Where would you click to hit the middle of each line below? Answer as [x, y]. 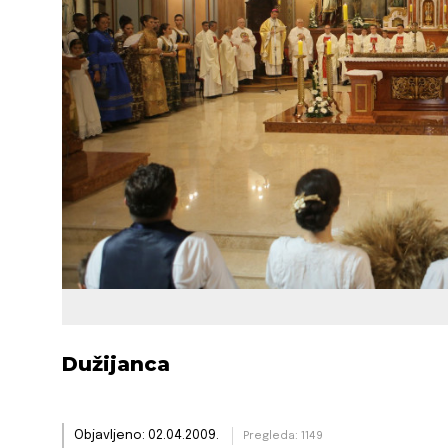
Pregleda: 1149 [283, 436]
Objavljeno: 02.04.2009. [148, 436]
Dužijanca [116, 364]
